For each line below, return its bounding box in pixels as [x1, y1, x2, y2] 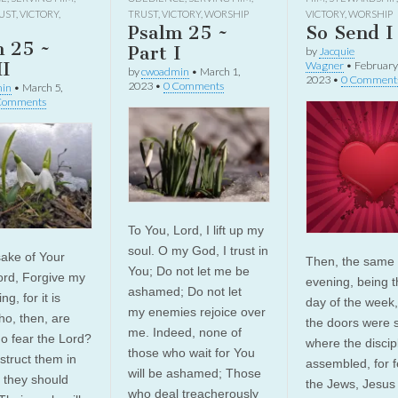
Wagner [305, 59, 344, 72]
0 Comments [163, 79, 224, 92]
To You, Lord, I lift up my [127, 222, 264, 237]
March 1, [199, 65, 240, 78]
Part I [127, 42, 180, 64]
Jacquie [318, 44, 354, 58]
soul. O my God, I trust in [127, 243, 268, 258]
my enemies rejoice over [127, 304, 266, 319]
